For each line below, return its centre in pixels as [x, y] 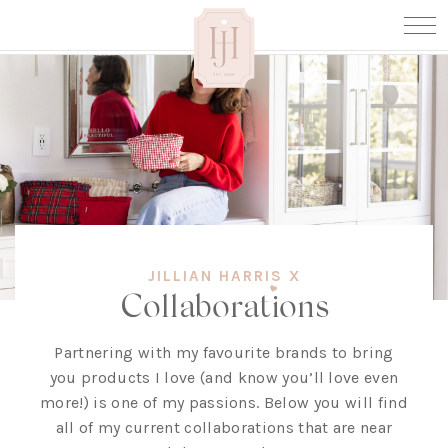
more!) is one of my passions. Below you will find [224, 402]
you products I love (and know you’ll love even [224, 377]
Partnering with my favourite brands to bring [224, 352]
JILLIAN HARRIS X [224, 275]
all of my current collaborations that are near [224, 427]
